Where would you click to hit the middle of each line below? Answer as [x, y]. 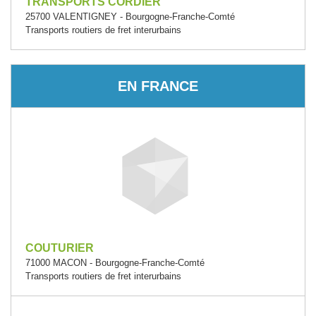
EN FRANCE [158, 86]
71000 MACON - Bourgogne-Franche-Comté [115, 263]
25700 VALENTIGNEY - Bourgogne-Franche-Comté [130, 17]
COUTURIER [60, 248]
